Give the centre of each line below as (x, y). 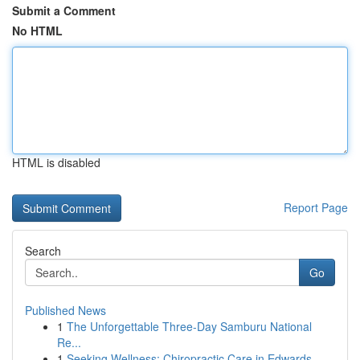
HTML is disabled (56, 162)
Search (43, 251)
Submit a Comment (64, 10)
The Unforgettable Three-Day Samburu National (189, 326)
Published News (65, 310)
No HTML (37, 31)
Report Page (316, 207)
